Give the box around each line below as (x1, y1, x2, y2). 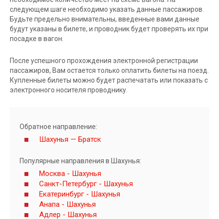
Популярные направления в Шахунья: (20, 157, 141, 165)
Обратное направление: (20, 123, 97, 131)
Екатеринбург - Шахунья (39, 190, 120, 199)
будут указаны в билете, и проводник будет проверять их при (10, 25, 208, 33)
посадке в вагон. (10, 35, 64, 43)
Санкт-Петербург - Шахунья (39, 179, 133, 189)
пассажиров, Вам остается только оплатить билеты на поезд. (10, 66, 209, 75)
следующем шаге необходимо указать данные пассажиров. (10, 5, 204, 14)
